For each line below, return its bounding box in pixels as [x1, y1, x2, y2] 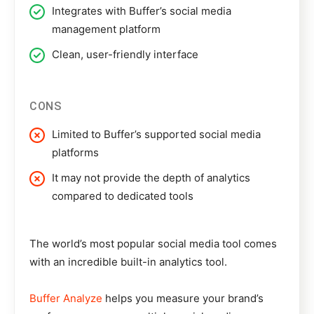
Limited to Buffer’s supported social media [52, 128, 261, 142]
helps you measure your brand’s [102, 292, 264, 306]
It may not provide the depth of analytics [52, 171, 250, 185]
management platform [52, 22, 161, 36]
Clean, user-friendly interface [52, 48, 198, 62]
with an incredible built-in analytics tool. [29, 255, 227, 269]
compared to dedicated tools [52, 189, 193, 203]
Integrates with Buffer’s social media [52, 4, 231, 18]
